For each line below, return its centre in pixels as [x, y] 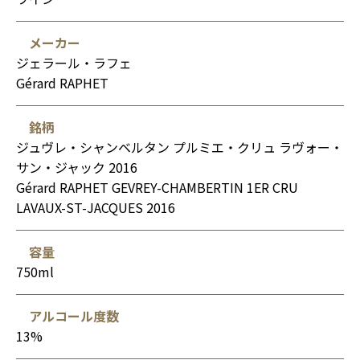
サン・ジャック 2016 [77, 167]
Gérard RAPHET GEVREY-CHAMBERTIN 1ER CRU [157, 187]
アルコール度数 [74, 315]
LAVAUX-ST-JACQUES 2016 [96, 207]
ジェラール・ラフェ [74, 62]
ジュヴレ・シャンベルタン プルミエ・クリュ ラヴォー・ [180, 147]
